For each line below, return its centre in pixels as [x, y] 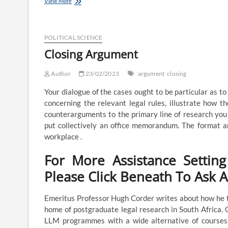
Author [61, 74]
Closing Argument [91, 54]
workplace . [63, 137]
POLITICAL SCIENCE [74, 38]
